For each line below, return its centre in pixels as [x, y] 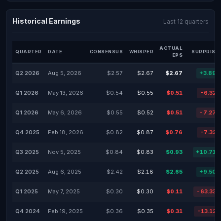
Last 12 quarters [186, 21]
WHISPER [141, 52]
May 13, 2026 [66, 93]
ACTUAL [171, 48]
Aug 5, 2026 [65, 73]
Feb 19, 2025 [65, 211]
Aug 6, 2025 [65, 172]
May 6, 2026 [65, 112]
